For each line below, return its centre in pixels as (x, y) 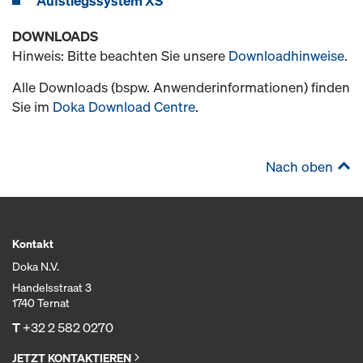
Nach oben (299, 167)
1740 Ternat (41, 303)
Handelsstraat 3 (52, 287)
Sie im (32, 107)
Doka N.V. (36, 266)
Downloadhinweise (286, 56)
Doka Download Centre (124, 107)
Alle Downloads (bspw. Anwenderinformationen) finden (181, 87)
